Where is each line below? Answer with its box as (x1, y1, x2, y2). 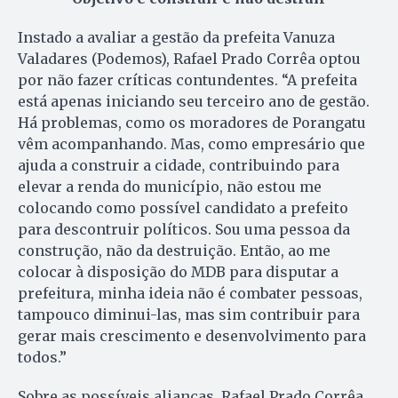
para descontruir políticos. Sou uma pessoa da (18, 219, 350, 238)
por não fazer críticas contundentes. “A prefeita (18, 70, 357, 89)
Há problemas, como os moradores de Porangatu (18, 113, 366, 131)
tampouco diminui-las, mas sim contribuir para (18, 305, 360, 323)
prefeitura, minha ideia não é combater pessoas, (18, 283, 362, 302)
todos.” (18, 347, 67, 366)
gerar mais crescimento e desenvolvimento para (18, 326, 366, 345)
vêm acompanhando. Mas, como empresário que (18, 134, 365, 153)
